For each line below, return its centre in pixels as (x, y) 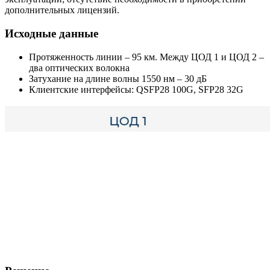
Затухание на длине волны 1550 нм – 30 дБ (118, 78)
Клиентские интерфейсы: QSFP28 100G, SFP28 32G (136, 89)
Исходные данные (52, 33)
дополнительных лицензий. (62, 10)
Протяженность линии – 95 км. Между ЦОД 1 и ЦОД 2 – (146, 57)
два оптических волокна (79, 67)
